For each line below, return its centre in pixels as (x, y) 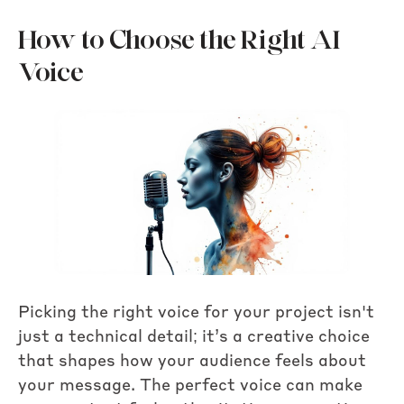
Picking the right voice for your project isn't (196, 312)
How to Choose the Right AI (179, 40)
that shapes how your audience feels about (192, 361)
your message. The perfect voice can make (190, 386)
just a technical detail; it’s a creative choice (194, 337)
